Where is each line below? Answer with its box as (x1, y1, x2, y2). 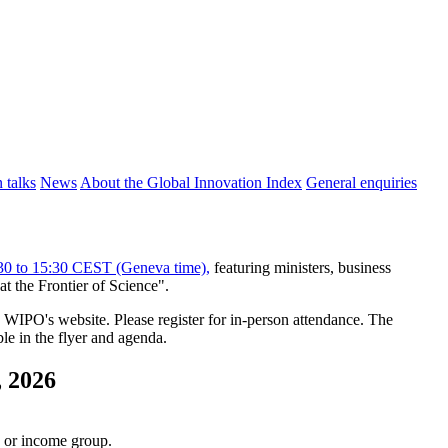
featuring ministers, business (210, 258, 391, 276)
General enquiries (306, 174, 417, 191)
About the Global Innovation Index (80, 174, 302, 191)
